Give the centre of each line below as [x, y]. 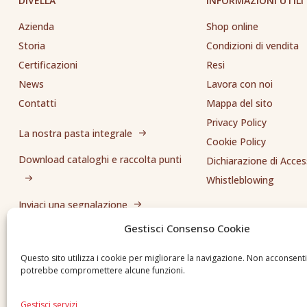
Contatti [37, 103]
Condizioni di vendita [252, 45]
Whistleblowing [240, 180]
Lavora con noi [239, 84]
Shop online [232, 26]
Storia [32, 45]
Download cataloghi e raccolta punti [100, 159]
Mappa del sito [239, 103]
